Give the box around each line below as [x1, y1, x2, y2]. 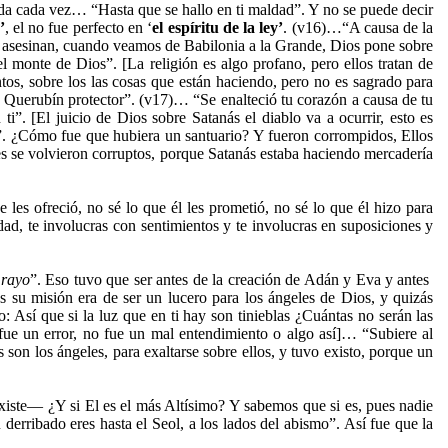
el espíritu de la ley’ [152, 19, 284, 36]
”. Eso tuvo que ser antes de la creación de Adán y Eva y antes [30, 271, 434, 288]
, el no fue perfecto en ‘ [4, 19, 153, 36]
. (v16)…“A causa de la [283, 19, 434, 36]
